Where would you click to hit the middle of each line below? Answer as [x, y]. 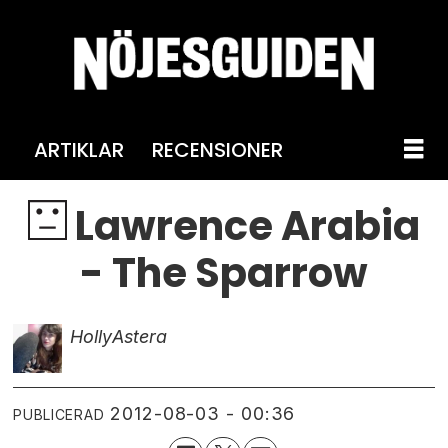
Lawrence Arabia [244, 225]
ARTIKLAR [78, 149]
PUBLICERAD [59, 414]
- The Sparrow [224, 272]
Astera [139, 336]
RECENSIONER [217, 149]
